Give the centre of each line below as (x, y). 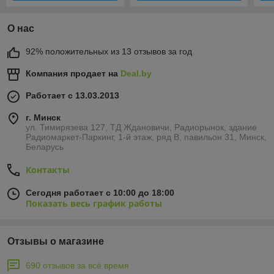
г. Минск (43, 118)
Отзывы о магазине (56, 242)
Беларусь (45, 147)
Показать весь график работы (94, 204)
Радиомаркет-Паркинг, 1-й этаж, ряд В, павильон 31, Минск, (146, 137)
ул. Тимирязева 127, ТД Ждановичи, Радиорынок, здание (141, 128)
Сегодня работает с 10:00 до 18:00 (100, 193)
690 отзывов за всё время (77, 266)
